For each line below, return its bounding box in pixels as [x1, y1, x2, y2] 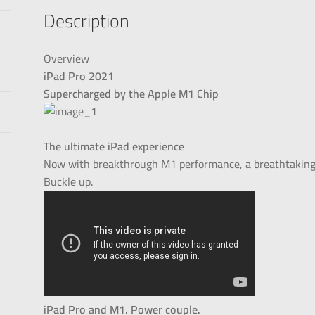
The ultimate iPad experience [44, 136, 185, 157]
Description [44, 4, 130, 39]
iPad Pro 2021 [44, 65, 115, 87]
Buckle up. [44, 171, 94, 193]
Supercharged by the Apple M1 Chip [44, 83, 219, 105]
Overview [44, 48, 90, 70]
